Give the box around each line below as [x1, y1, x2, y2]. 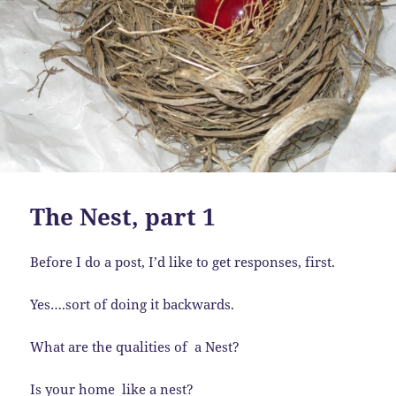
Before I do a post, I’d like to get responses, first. [30, 252, 336, 270]
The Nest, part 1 [30, 200, 217, 232]
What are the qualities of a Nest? [30, 337, 240, 355]
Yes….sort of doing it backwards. [30, 294, 235, 313]
